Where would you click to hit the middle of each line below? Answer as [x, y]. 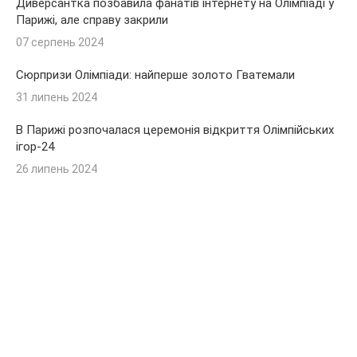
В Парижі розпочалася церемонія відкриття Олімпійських [175, 129]
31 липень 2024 [57, 97]
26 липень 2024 [57, 169]
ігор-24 [35, 146]
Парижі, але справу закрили [92, 20]
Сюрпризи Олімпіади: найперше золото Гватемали [155, 75]
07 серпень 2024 [60, 42]
